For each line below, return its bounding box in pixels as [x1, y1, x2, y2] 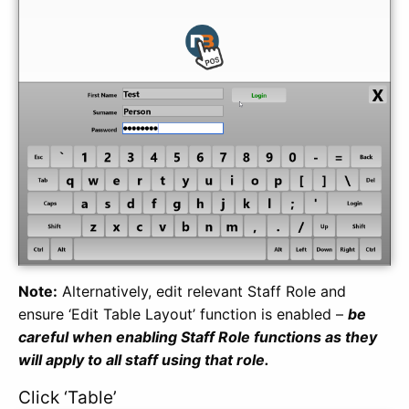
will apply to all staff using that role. [18, 350, 269, 369]
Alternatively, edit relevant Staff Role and [58, 281, 346, 300]
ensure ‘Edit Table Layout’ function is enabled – [18, 304, 348, 323]
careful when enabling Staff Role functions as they [18, 327, 377, 346]
